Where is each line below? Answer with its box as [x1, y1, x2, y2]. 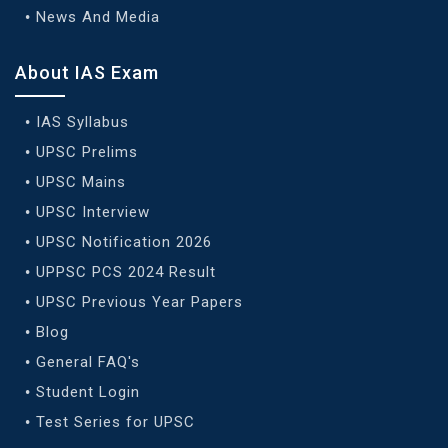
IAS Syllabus [36, 112, 129, 131]
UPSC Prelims [36, 142, 138, 161]
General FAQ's [36, 352, 140, 371]
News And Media [36, 7, 160, 26]
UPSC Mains [36, 172, 126, 191]
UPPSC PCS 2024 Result [36, 262, 216, 281]
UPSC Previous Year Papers [36, 292, 243, 311]
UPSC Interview [36, 202, 150, 221]
